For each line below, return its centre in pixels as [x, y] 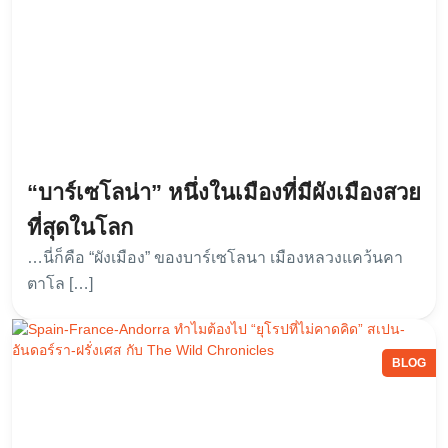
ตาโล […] [60, 283]
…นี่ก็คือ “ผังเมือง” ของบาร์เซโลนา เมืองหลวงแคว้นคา [215, 257]
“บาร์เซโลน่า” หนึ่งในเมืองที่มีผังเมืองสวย [224, 192]
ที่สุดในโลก [80, 227]
